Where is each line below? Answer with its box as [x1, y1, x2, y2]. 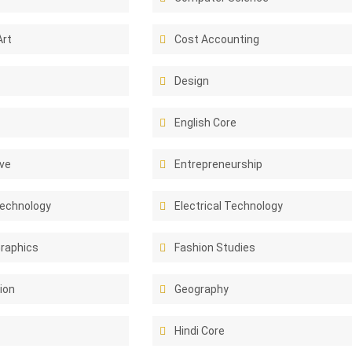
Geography [174, 283, 229, 295]
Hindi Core [174, 324, 225, 337]
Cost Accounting [174, 33, 260, 46]
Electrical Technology [174, 200, 284, 212]
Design [174, 75, 210, 87]
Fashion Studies [174, 241, 256, 254]
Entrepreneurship [174, 158, 263, 170]
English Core [174, 116, 237, 129]
